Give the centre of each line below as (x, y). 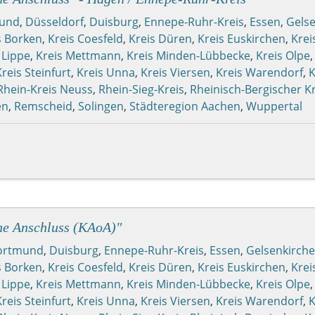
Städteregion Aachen (185, 106)
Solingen (101, 106)
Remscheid (43, 106)
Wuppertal (274, 106)
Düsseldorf (54, 21)
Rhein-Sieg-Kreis (141, 89)
